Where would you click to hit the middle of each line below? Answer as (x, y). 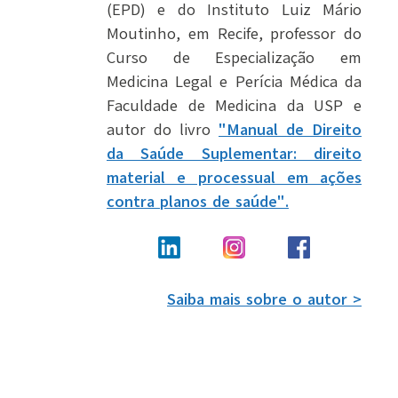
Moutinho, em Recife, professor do (234, 34)
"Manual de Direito (290, 130)
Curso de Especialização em (234, 58)
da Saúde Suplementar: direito (234, 154)
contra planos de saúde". (198, 202)
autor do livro (163, 130)
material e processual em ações (234, 178)
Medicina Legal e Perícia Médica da (234, 82)
